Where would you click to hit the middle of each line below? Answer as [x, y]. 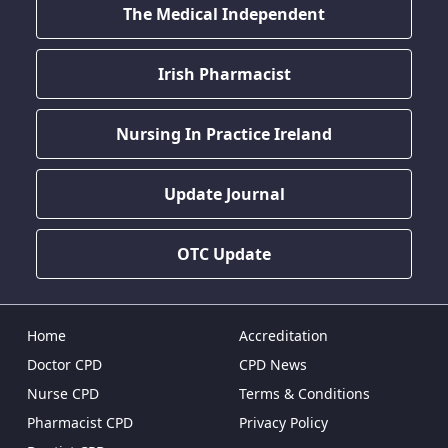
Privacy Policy [283, 422]
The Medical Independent [224, 14]
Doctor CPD [64, 364]
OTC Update [224, 254]
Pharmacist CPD [80, 422]
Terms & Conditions [304, 393]
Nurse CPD [63, 393]
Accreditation [283, 335]
